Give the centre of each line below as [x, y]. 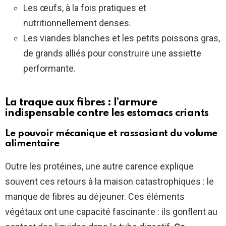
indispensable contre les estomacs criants [107, 114]
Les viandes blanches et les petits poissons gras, [122, 38]
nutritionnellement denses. [77, 23]
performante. [49, 69]
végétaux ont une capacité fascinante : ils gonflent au [111, 212]
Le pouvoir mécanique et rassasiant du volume [111, 134]
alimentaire [32, 144]
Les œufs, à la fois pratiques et [85, 8]
